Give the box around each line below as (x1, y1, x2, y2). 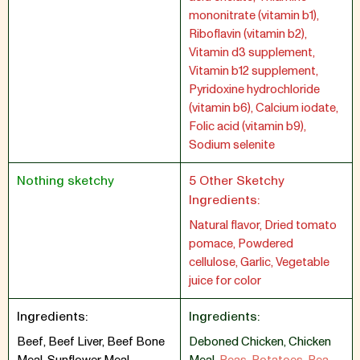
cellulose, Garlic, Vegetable (189, 254, 329, 271)
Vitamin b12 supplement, (189, 63, 318, 80)
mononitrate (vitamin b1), (189, 7, 319, 24)
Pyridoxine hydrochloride (189, 81, 320, 98)
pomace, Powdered (189, 235, 293, 252)
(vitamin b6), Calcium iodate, (189, 100, 338, 117)
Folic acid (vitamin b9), (189, 118, 306, 135)
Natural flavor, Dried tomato (189, 217, 337, 234)
